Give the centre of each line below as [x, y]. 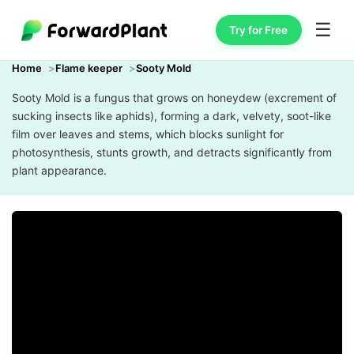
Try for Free [259, 30]
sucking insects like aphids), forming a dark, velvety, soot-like [171, 116]
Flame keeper [89, 68]
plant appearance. [59, 170]
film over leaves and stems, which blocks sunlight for [148, 134]
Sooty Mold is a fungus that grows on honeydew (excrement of [174, 98]
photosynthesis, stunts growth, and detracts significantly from [172, 152]
